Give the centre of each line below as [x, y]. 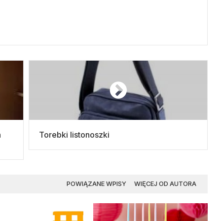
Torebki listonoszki [74, 134]
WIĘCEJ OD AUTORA [165, 184]
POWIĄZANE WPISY [96, 184]
